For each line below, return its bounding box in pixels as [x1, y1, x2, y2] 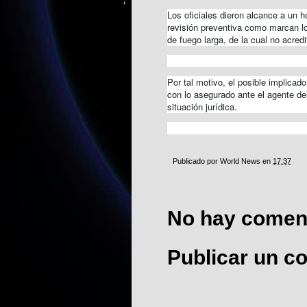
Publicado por [173, 156, 220, 165]
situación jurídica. [167, 99, 237, 113]
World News [220, 156, 260, 165]
